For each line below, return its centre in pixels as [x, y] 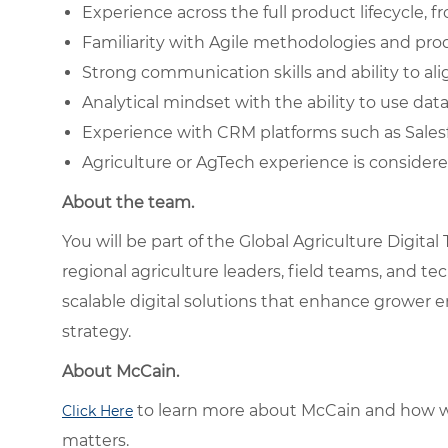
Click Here [97, 410]
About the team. [128, 202]
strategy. [96, 331]
